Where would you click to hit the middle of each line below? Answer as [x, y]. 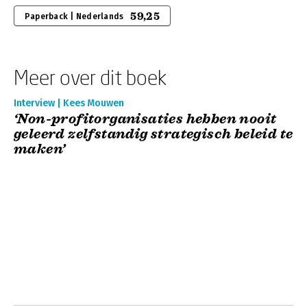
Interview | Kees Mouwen [69, 103]
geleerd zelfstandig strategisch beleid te [153, 134]
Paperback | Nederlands [74, 16]
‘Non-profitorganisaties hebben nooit [145, 119]
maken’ [40, 149]
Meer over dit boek [90, 77]
